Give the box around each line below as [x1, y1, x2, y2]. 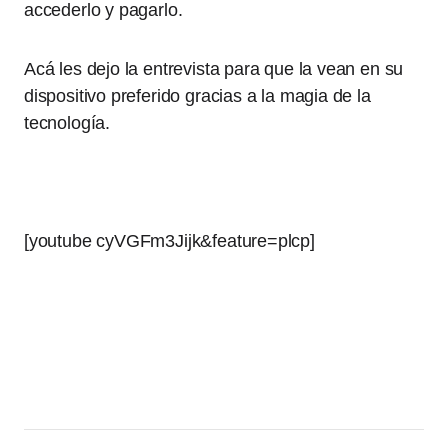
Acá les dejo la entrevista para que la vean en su [24, 59, 404, 79]
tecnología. [24, 113, 111, 133]
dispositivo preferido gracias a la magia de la [24, 86, 371, 106]
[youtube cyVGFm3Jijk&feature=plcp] [24, 231, 315, 251]
